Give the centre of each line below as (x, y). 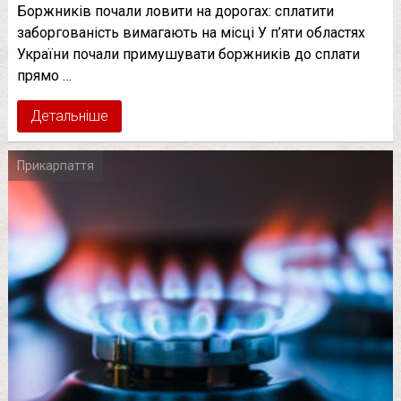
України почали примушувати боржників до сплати (188, 55)
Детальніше (69, 116)
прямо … (44, 76)
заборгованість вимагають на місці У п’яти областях (191, 33)
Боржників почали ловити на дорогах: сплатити (175, 12)
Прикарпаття (55, 166)
